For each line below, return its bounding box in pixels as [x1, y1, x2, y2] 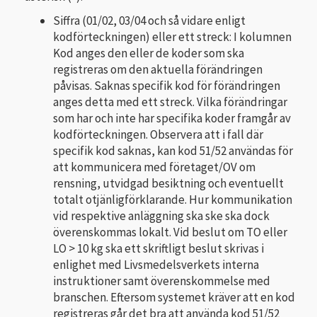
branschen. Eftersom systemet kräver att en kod [53, 289, 295, 305]
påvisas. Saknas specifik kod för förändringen [53, 77, 280, 93]
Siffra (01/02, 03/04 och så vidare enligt [53, 12, 246, 28]
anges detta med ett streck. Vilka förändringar [53, 93, 287, 110]
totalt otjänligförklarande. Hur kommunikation [53, 191, 292, 207]
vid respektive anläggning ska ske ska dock [53, 207, 270, 224]
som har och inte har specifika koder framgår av [53, 110, 291, 126]
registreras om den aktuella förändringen [53, 61, 263, 77]
